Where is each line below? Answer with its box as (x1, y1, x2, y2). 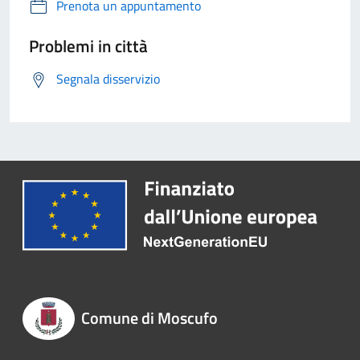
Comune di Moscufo (80, 305, 218, 330)
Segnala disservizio (56, 68, 160, 88)
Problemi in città (29, 32, 148, 59)
